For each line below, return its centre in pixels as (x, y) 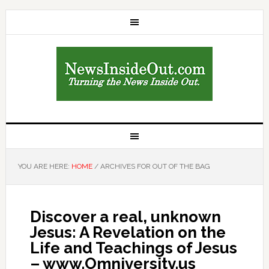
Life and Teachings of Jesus (133, 248)
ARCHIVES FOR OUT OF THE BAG (154, 166)
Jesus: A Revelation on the (128, 232)
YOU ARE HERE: (44, 166)
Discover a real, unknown (125, 217)
